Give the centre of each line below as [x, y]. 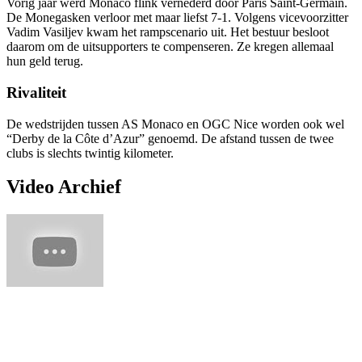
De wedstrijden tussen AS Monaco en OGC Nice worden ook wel [175, 124]
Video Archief [64, 187]
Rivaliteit [36, 92]
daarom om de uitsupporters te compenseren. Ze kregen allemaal [170, 47]
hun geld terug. [45, 61]
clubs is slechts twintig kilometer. [90, 153]
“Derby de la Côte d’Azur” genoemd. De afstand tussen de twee [170, 138]
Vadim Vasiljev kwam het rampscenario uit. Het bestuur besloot [168, 32]
